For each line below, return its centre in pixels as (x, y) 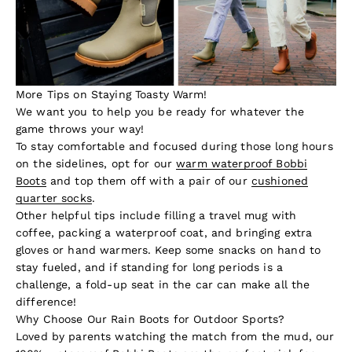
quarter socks (54, 198)
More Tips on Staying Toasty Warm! (112, 95)
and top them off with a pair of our (148, 181)
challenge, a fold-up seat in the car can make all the (163, 285)
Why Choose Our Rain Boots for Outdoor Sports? (150, 319)
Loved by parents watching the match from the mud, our (175, 337)
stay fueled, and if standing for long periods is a (150, 268)
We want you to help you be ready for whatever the (160, 112)
